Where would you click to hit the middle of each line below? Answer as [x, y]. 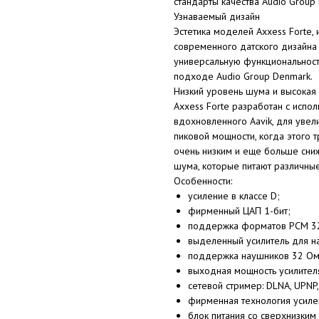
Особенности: [203, 181]
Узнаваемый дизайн [217, 16]
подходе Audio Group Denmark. [243, 76]
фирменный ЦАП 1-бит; [239, 210]
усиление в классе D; [234, 195]
